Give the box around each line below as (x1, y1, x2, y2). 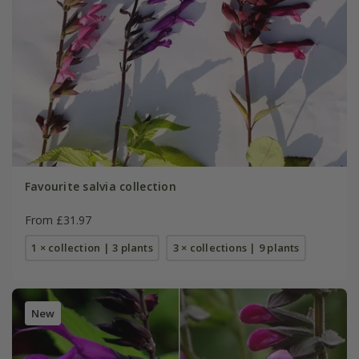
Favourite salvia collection (24, 179, 176, 195)
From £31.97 (24, 212, 91, 228)
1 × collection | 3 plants (31, 240, 153, 256)
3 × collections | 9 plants (172, 240, 300, 256)
